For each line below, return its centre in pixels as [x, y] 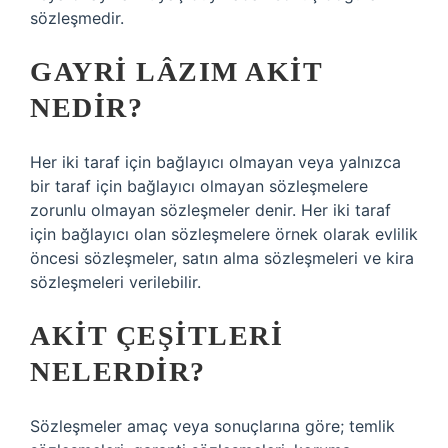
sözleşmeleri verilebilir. [115, 282]
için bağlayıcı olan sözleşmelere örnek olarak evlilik [224, 234]
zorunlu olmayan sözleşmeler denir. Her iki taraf [210, 210]
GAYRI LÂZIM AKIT [176, 71]
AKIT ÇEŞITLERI [156, 335]
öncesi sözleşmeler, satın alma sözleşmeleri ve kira [222, 258]
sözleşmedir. [77, 18]
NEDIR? [86, 107]
